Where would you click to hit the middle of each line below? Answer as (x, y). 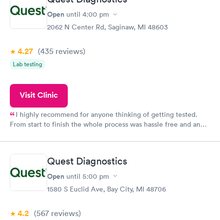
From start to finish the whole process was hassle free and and (107, 124)
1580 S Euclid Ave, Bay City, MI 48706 (107, 189)
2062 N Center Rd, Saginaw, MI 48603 (108, 27)
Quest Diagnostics (87, 161)
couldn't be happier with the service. (67, 146)
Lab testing (27, 64)
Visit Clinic (39, 95)
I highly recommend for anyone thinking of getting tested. (107, 114)
